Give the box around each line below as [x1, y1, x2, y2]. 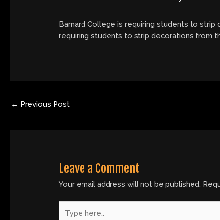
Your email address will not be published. [59, 180, 201, 189]
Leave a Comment [59, 161, 140, 176]
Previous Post [18, 100, 70, 109]
